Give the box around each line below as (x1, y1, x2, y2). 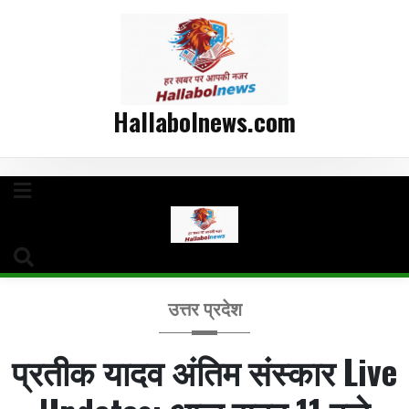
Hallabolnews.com (113, 103, 296, 140)
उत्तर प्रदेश (167, 299, 242, 320)
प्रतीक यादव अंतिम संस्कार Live (12, 346, 397, 396)
